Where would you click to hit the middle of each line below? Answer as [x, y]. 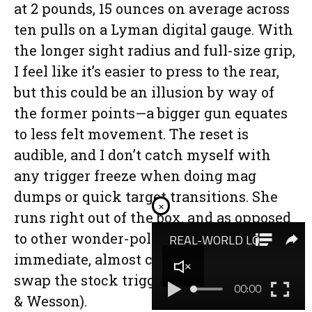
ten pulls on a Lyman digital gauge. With [154, 30]
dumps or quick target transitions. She [146, 197]
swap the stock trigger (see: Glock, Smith [154, 280]
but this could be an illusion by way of [144, 92]
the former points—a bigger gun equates [151, 113]
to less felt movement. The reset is [131, 134]
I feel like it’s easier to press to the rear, [147, 71]
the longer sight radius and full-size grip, [155, 50]
